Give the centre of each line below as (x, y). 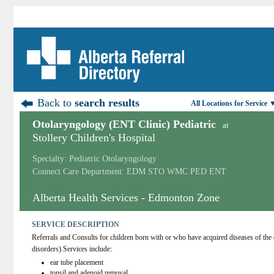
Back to (55, 103)
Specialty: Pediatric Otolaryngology (94, 159)
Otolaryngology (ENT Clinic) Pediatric (124, 124)
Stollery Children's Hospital (94, 138)
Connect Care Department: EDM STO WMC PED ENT (129, 172)
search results (107, 103)
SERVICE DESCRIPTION (76, 224)
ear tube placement (77, 262)
